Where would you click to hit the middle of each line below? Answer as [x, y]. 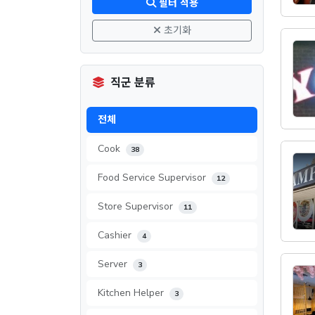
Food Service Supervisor [153, 178]
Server [114, 264]
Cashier [116, 235]
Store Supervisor [137, 206]
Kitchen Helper [132, 293]
